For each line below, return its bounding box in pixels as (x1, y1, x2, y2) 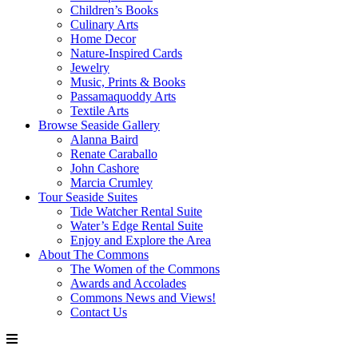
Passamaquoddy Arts (70, 89, 176, 103)
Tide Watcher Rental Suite (70, 204, 202, 218)
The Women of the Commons (70, 261, 220, 276)
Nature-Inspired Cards (70, 46, 182, 60)
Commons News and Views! (70, 290, 216, 304)
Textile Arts (70, 103, 129, 117)
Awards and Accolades (70, 276, 186, 290)
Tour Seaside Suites (38, 189, 137, 204)
